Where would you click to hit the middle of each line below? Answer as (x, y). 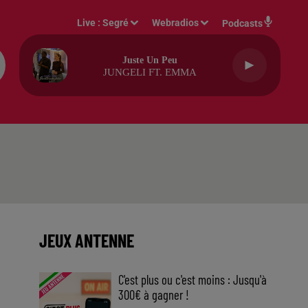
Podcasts (242, 23)
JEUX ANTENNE (86, 240)
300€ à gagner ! (154, 295)
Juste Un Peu (150, 60)
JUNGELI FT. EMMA (150, 72)
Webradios (176, 23)
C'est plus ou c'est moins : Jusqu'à (193, 279)
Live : (90, 23)
